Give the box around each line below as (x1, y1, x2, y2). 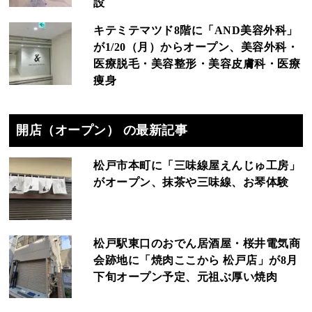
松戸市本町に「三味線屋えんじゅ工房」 (93, 159, 301, 172)
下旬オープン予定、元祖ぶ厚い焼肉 (93, 271, 278, 283)
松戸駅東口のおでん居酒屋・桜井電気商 (93, 237, 301, 250)
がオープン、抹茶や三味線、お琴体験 (93, 176, 289, 189)
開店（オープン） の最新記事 (16, 123, 188, 138)
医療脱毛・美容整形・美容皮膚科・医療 (93, 58, 301, 70)
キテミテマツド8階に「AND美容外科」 (93, 24, 298, 37)
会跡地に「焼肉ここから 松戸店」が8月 (93, 254, 298, 267)
